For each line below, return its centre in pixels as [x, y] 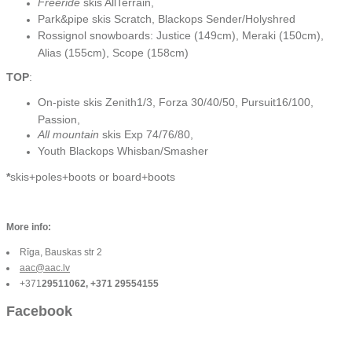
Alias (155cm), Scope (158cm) [115, 51]
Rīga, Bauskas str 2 [61, 252]
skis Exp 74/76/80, [148, 134]
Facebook [39, 311]
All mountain [68, 134]
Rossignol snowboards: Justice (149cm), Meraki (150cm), [181, 35]
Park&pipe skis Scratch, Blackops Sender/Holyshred [167, 18]
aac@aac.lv [45, 268]
